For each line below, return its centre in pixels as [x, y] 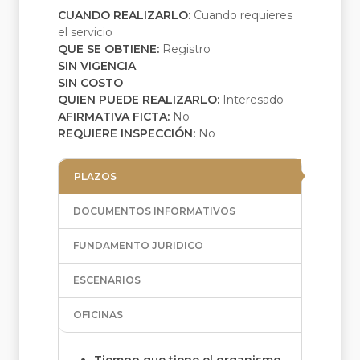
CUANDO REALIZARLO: [126, 15]
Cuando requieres [243, 15]
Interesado [253, 100]
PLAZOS [95, 176]
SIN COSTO [90, 83]
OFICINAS [98, 315]
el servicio [85, 32]
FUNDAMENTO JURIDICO [138, 245]
